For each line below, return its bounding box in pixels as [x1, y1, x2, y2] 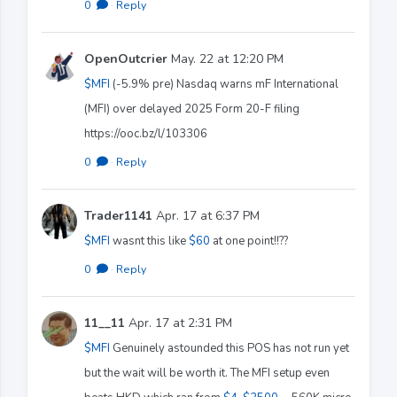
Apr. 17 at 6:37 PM [152, 206, 260, 224]
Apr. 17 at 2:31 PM [125, 314, 232, 331]
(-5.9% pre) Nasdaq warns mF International [110, 75, 339, 92]
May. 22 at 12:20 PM [167, 50, 284, 67]
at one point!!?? [210, 232, 288, 249]
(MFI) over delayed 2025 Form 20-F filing [84, 100, 300, 117]
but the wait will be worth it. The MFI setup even [84, 364, 330, 381]
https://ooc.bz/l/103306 [84, 125, 207, 142]
